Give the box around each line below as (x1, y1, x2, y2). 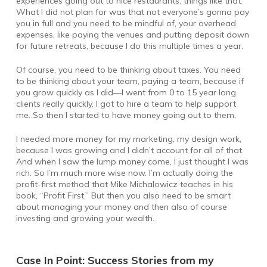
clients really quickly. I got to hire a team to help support (15, 98, 236, 110)
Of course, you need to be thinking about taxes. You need (15, 64, 241, 76)
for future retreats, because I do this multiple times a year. (15, 41, 243, 52)
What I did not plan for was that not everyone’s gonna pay (15, 7, 249, 18)
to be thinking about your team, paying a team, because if (15, 76, 244, 87)
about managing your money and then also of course (15, 201, 227, 213)
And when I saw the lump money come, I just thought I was (15, 156, 249, 167)
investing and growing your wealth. (15, 213, 154, 224)
